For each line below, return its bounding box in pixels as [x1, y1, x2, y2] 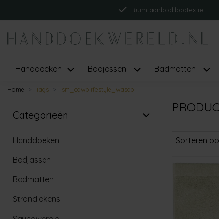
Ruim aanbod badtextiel [131, 6, 205, 14]
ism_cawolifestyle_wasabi [60, 85, 136, 93]
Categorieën [13, 109, 68, 121]
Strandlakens [13, 194, 60, 204]
